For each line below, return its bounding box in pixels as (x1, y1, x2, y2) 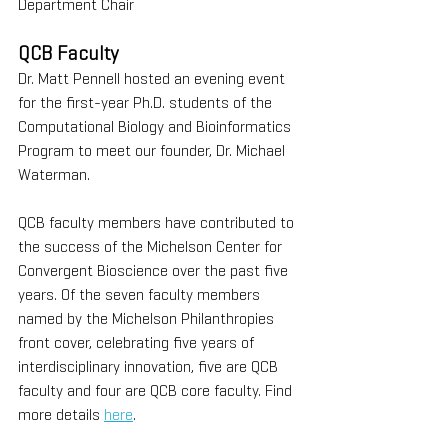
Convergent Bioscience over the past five (18, 260, 292, 281)
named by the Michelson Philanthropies (18, 308, 278, 329)
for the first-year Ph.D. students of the (18, 92, 276, 113)
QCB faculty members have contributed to (18, 212, 298, 233)
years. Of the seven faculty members (18, 284, 264, 305)
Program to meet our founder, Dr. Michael (18, 140, 289, 161)
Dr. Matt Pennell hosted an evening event (18, 68, 289, 89)
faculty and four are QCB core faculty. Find (18, 380, 296, 401)
